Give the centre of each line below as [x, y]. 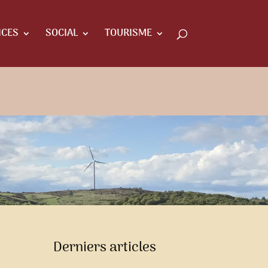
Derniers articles [105, 248]
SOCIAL [61, 33]
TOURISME [128, 33]
